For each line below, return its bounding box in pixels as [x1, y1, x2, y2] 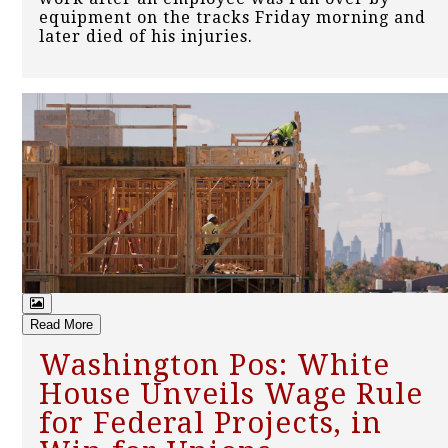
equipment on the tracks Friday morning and [39, 8, 426, 28]
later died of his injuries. [39, 27, 253, 47]
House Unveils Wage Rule [39, 377, 423, 412]
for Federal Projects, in [39, 406, 382, 441]
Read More [30, 317, 93, 333]
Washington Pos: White [39, 348, 390, 383]
